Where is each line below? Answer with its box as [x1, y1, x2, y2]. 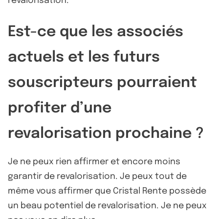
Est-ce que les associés [8, 24, 183, 40]
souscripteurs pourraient [8, 75, 197, 90]
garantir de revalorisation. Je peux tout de [8, 172, 187, 181]
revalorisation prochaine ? [8, 126, 204, 141]
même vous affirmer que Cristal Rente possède [8, 186, 206, 196]
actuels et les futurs [8, 49, 160, 65]
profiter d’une [8, 100, 111, 116]
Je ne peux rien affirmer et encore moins [8, 157, 180, 166]
